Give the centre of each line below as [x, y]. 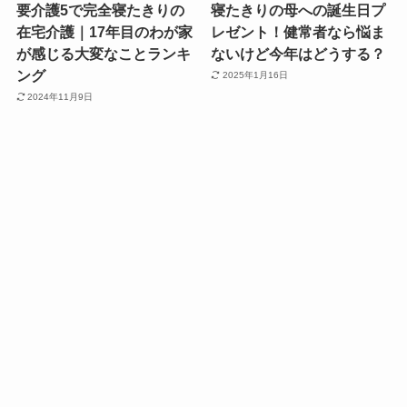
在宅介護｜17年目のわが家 [104, 31]
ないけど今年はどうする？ [298, 53]
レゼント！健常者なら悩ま [298, 31]
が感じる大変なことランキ [103, 53]
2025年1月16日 [255, 75]
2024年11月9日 [60, 97]
